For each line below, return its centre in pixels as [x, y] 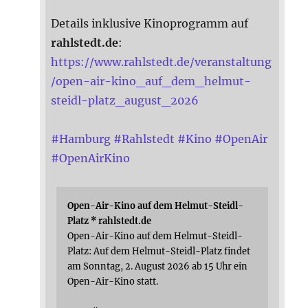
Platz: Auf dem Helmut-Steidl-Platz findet [159, 251]
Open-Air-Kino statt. [113, 282]
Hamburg [85, 139]
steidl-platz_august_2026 [125, 101]
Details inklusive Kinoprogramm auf [150, 24]
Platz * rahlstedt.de [110, 221]
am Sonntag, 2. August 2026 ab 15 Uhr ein [158, 266]
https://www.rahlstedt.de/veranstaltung [162, 62]
